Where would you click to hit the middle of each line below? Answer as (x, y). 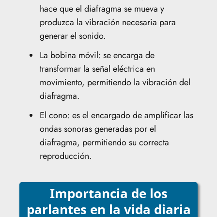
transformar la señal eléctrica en (97, 69)
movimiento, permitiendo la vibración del (115, 82)
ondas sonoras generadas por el (98, 129)
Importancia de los (108, 193)
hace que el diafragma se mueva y (102, 8)
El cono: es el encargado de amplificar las (116, 115)
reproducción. (66, 156)
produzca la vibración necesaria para (108, 22)
